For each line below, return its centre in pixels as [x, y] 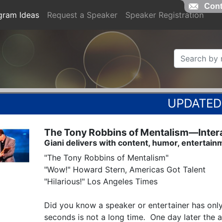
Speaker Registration [165, 15]
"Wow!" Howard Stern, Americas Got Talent [125, 169]
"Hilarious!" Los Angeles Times [101, 181]
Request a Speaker [82, 15]
